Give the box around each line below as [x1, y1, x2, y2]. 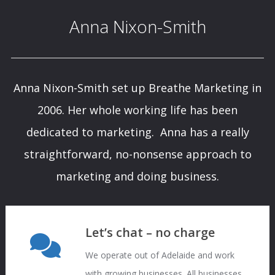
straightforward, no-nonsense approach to [23, 147, 252, 161]
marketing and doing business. [56, 169, 219, 184]
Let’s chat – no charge [85, 224, 215, 241]
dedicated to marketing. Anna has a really [26, 125, 249, 139]
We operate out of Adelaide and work [85, 249, 234, 261]
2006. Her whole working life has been [37, 103, 238, 117]
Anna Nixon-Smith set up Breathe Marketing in [14, 80, 261, 95]
